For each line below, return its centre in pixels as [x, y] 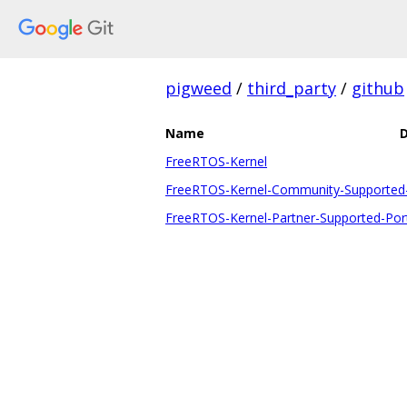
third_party [292, 88]
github [378, 88]
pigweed [199, 88]
